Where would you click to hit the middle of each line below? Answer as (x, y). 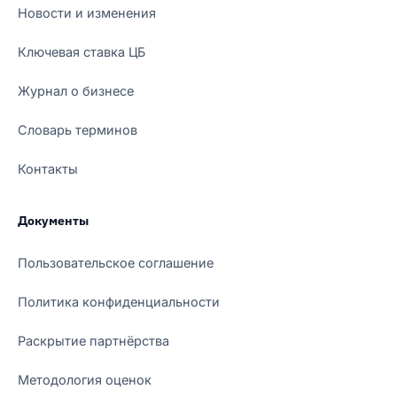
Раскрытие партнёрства (93, 340)
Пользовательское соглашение (116, 262)
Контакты (48, 168)
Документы (54, 221)
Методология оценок (85, 379)
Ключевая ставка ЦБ (82, 51)
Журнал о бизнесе (76, 90)
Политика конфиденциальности (119, 301)
